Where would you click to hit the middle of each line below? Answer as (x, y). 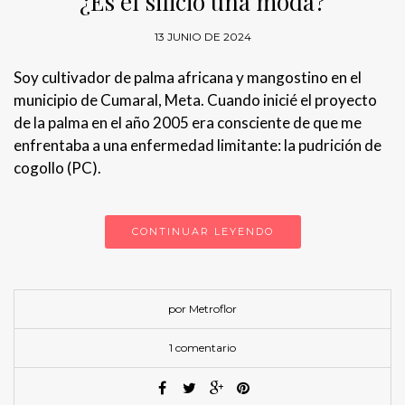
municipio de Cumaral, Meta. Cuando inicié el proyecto (195, 100)
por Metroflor (202, 309)
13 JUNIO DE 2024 (202, 37)
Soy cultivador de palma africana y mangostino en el (188, 78)
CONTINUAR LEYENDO (202, 232)
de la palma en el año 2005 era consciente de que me (188, 123)
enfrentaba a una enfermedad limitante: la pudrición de (198, 146)
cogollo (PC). (57, 168)
